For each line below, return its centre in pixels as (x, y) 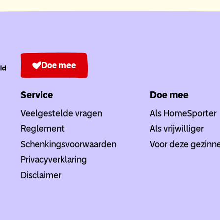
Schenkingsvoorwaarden (68, 144)
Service (37, 95)
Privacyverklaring (54, 160)
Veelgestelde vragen (61, 113)
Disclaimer (41, 175)
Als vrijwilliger (177, 129)
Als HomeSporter (183, 113)
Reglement (42, 129)
